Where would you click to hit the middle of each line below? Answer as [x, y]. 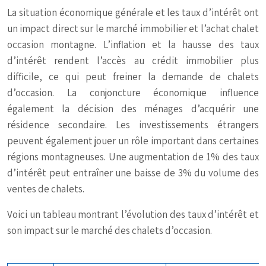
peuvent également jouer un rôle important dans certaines [133, 141]
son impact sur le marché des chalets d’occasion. [110, 230]
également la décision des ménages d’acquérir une [133, 109]
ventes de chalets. [46, 189]
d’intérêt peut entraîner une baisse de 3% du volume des [133, 173]
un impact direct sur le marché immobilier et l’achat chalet [133, 28]
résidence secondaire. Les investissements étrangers [133, 125]
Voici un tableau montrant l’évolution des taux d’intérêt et [133, 214]
